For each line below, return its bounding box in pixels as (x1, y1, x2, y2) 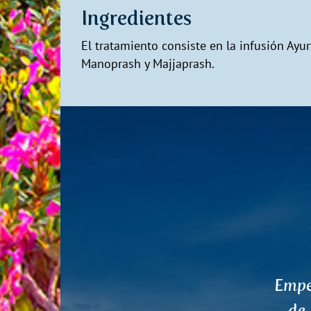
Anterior (120, 275, 203, 301)
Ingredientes (81, 6, 192, 31)
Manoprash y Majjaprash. (81, 56, 215, 72)
